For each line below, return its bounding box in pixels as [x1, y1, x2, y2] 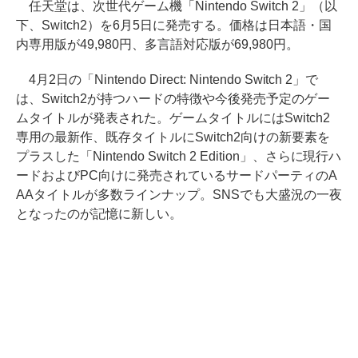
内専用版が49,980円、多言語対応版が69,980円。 [16, 37, 299, 51]
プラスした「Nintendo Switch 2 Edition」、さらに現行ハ [16, 149, 342, 163]
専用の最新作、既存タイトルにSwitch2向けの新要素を [16, 129, 330, 144]
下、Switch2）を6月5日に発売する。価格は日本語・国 [16, 18, 332, 32]
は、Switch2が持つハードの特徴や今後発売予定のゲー [16, 91, 330, 105]
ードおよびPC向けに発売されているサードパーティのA [16, 168, 337, 182]
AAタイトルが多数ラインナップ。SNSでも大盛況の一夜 [16, 187, 342, 201]
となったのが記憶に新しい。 [16, 206, 182, 221]
